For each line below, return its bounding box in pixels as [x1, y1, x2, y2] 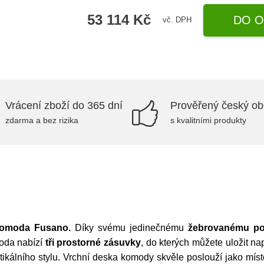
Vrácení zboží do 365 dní [5, 100, 123, 111]
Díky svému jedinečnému [71, 223, 188, 233]
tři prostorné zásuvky [45, 237, 141, 247]
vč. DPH [163, 15, 192, 24]
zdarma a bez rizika [5, 115, 78, 125]
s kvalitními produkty [170, 115, 246, 125]
